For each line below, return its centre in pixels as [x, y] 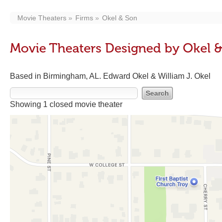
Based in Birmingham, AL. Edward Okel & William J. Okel [110, 76]
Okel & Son [120, 18]
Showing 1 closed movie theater [66, 104]
